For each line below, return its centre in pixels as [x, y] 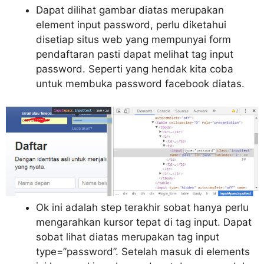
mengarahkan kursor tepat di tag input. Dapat [144, 222]
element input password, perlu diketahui [131, 25]
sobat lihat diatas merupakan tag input [128, 237]
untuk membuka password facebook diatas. [140, 84]
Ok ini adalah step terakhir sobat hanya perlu [142, 207]
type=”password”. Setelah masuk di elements [143, 251]
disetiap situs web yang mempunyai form [133, 40]
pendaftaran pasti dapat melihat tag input [135, 55]
